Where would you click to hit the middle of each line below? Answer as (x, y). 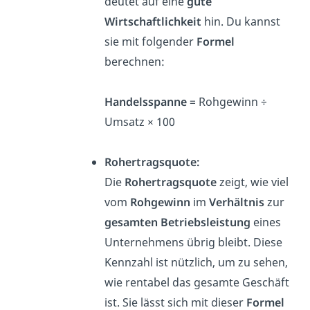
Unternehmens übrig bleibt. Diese (193, 243)
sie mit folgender (150, 42)
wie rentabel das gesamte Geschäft (197, 283)
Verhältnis (236, 202)
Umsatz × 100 (139, 122)
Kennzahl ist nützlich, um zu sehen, (196, 263)
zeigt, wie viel (252, 182)
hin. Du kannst (240, 22)
